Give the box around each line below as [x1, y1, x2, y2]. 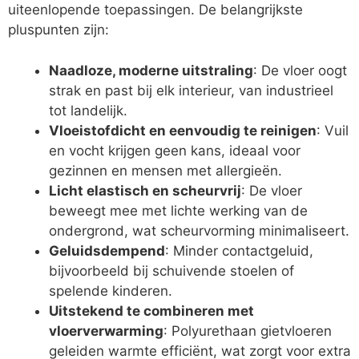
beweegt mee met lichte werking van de [49, 202, 308, 219]
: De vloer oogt [253, 62, 347, 79]
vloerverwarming [49, 322, 163, 339]
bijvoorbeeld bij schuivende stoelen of [49, 262, 294, 279]
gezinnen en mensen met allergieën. [49, 162, 282, 179]
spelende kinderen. [49, 282, 172, 299]
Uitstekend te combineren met [49, 302, 254, 319]
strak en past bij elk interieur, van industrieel [49, 82, 333, 99]
